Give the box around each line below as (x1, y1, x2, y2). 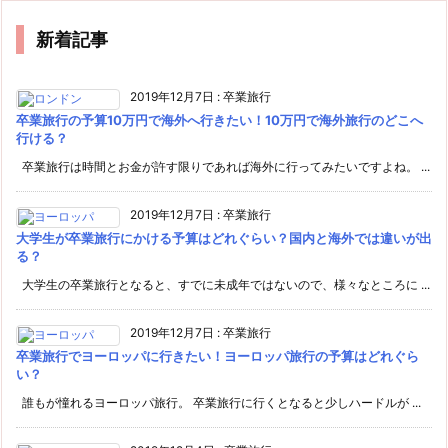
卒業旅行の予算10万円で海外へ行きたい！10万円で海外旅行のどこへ (16, 111, 423, 128)
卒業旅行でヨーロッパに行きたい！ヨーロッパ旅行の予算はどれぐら (16, 347, 419, 364)
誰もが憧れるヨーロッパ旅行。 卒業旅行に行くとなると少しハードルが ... (16, 394, 421, 410)
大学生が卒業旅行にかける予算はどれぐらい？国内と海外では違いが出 (16, 229, 432, 246)
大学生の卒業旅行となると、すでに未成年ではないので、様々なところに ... (16, 276, 430, 292)
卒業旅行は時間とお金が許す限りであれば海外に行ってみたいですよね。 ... (16, 158, 430, 174)
